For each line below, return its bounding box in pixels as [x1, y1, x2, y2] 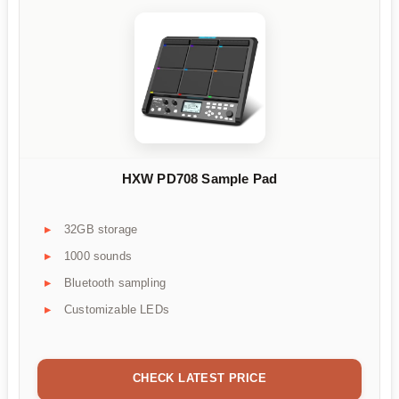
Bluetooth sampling [64, 276, 167, 290]
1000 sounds [64, 249, 132, 264]
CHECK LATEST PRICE [132, 371, 267, 386]
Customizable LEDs [64, 303, 169, 317]
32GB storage [64, 223, 138, 237]
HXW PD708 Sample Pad [121, 170, 278, 186]
